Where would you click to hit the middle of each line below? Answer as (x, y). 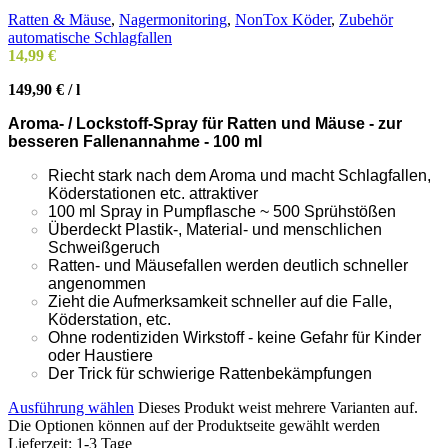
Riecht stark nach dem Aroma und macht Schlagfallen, (239, 175)
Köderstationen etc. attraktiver (153, 193)
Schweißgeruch (104, 247)
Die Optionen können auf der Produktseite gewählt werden (194, 425)
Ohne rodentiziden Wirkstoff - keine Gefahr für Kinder (234, 337)
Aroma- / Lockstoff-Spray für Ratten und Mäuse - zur (205, 123)
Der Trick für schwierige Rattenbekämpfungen (210, 373)
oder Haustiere (100, 355)
